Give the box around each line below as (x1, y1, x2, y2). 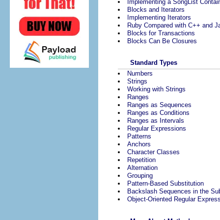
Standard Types (130, 59, 177, 67)
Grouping (127, 172, 153, 180)
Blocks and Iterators (127, 5, 185, 13)
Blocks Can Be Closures (127, 37, 197, 45)
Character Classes (127, 148, 180, 156)
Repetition (127, 156, 156, 164)
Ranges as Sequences (127, 101, 192, 109)
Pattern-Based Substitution (127, 180, 204, 188)
